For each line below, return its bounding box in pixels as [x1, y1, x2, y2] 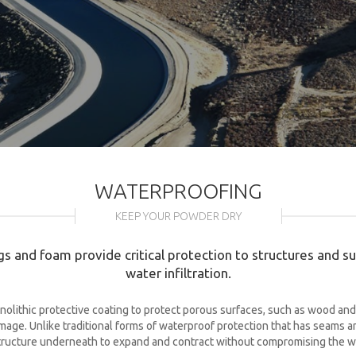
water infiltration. [125, 265, 231, 281]
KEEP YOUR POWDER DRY [114, 210, 242, 222]
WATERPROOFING [94, 180, 262, 203]
